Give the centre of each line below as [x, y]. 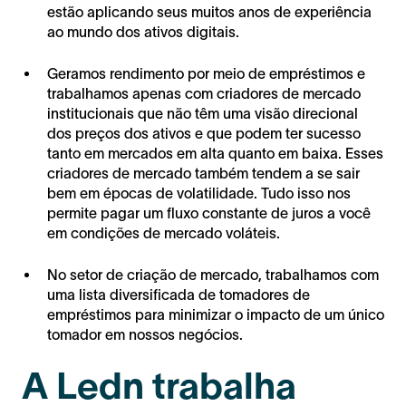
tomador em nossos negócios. [145, 335]
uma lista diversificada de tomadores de [179, 295]
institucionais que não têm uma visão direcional [203, 114]
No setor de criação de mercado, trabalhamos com [213, 275]
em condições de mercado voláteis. [164, 233]
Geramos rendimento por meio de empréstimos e [206, 74]
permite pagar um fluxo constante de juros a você [209, 213]
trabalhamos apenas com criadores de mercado [204, 94]
